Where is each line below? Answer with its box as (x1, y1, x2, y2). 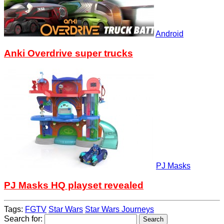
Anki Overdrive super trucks (4, 48, 133, 59)
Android (155, 29, 183, 38)
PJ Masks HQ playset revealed (4, 179, 143, 190)
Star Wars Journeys (85, 205, 154, 214)
